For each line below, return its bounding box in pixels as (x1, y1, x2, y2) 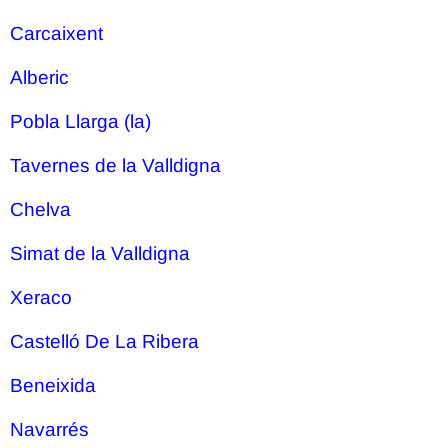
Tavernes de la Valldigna (10, 155, 221, 176)
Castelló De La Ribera (10, 331, 199, 352)
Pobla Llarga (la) (10, 111, 151, 132)
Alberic (10, 67, 69, 88)
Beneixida (10, 375, 96, 396)
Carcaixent (10, 23, 103, 44)
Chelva (10, 199, 71, 220)
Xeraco (10, 287, 72, 308)
